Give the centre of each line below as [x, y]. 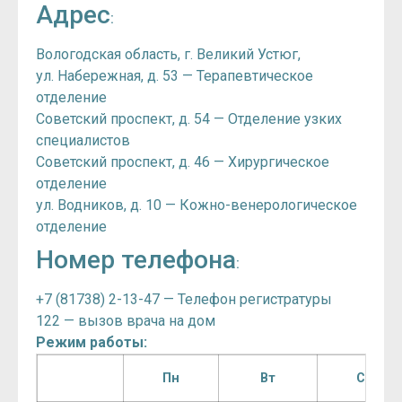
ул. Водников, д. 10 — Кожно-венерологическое [197, 205]
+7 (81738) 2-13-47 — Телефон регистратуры [184, 300]
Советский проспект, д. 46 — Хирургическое [183, 162]
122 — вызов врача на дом [126, 321]
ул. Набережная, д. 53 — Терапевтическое [175, 76]
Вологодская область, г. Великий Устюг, [168, 55]
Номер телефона [136, 260]
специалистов [83, 141]
